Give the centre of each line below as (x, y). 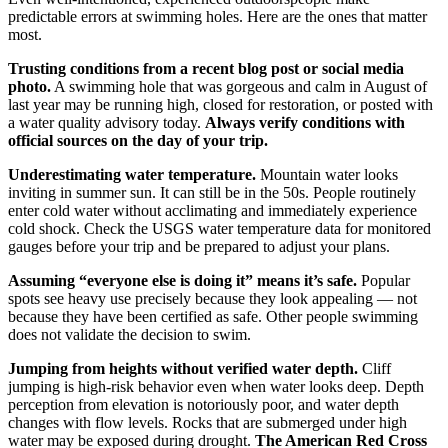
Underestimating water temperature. (132, 174)
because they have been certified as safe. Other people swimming (213, 316)
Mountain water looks (327, 174)
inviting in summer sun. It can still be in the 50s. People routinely (212, 192)
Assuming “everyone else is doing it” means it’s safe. (182, 280)
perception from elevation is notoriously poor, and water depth (203, 404)
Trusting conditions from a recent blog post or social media (206, 68)
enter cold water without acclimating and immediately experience (212, 210)
